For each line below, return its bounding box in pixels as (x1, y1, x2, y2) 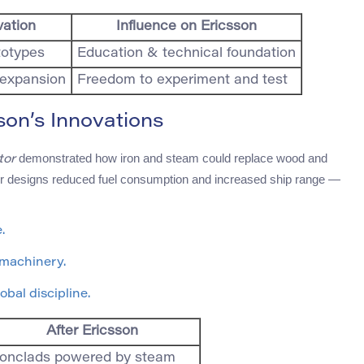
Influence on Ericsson (116, 20, 257, 34)
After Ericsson (46, 325, 138, 339)
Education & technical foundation (77, 47, 296, 61)
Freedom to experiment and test (77, 74, 288, 88)
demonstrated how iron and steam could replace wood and (15, 151, 327, 166)
